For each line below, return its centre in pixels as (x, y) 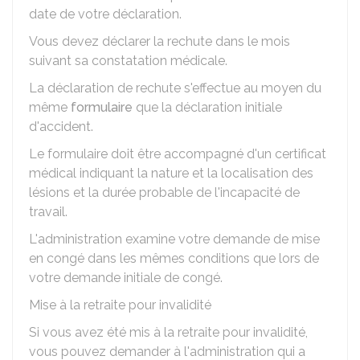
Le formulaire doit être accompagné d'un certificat (178, 154)
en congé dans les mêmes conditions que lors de (174, 258)
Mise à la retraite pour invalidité (120, 305)
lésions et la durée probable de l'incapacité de (164, 192)
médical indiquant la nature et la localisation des (171, 173)
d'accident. (61, 127)
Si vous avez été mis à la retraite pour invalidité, (168, 332)
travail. (48, 212)
